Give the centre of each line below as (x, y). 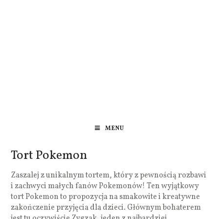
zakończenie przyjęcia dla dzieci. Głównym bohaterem (106, 208)
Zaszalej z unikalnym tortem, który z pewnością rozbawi (109, 175)
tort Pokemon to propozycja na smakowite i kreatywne (106, 197)
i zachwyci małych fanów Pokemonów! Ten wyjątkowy (105, 186)
